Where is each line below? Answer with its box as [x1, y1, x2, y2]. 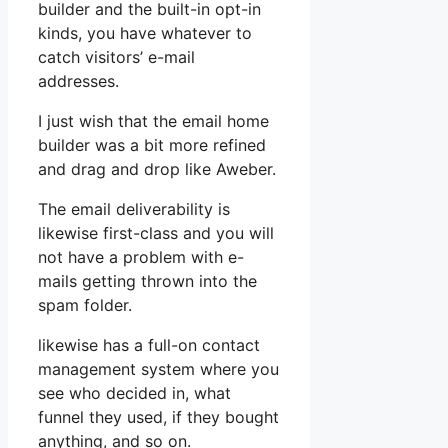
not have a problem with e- [38, 247, 244, 268]
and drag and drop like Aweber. [38, 159, 276, 180]
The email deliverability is [38, 199, 230, 220]
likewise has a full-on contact [38, 335, 260, 356]
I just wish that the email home [38, 111, 269, 132]
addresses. [38, 71, 119, 92]
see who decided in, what [38, 383, 231, 404]
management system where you [38, 359, 279, 380]
